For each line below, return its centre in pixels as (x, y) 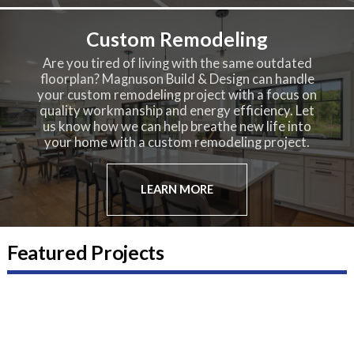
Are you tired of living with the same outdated (177, 64)
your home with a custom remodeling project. (177, 143)
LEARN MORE (177, 189)
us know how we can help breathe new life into (177, 127)
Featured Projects (85, 252)
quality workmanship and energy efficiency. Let (177, 111)
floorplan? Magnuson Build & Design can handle (177, 79)
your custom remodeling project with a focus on (177, 95)
